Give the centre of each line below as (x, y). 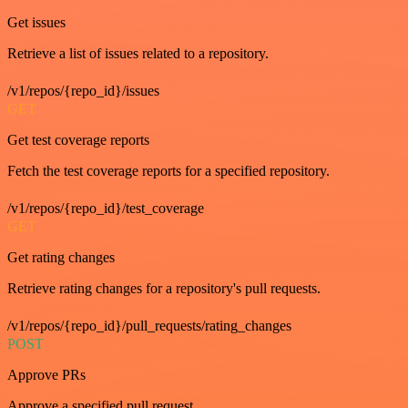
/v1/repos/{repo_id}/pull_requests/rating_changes (149, 326)
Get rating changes (61, 257)
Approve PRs (46, 375)
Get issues (36, 22)
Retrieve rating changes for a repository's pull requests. (164, 288)
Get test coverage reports (78, 140)
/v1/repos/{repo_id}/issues (83, 91)
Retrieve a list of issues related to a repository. (138, 53)
